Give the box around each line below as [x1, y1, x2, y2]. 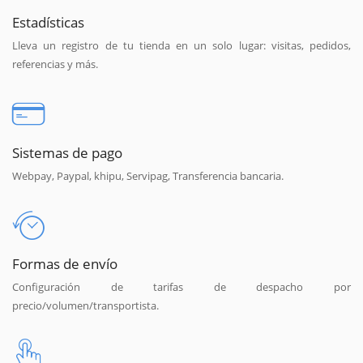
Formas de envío [12, 254, 117, 274]
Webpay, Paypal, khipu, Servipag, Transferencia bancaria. [12, 168, 284, 183]
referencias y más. [12, 56, 98, 71]
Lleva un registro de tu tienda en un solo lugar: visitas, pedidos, [12, 37, 351, 53]
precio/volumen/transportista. [12, 298, 159, 314]
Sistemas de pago [12, 142, 122, 162]
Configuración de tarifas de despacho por [12, 280, 351, 295]
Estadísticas [12, 11, 84, 32]
